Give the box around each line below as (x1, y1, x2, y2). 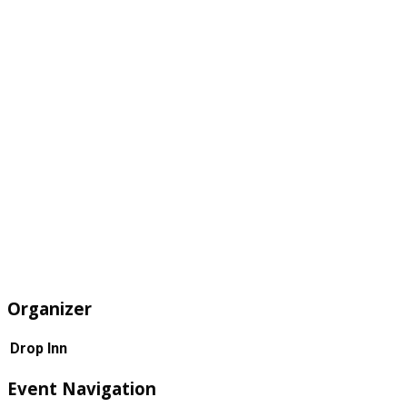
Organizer (7, 297, 92, 321)
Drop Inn (10, 340, 67, 358)
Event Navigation (7, 376, 156, 400)
